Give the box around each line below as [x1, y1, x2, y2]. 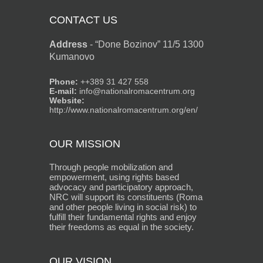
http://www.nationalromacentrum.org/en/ [49, 104, 198, 114]
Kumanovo [49, 51, 95, 62]
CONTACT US [49, 14, 117, 26]
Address [49, 39, 87, 49]
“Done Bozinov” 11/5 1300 [95, 39, 204, 49]
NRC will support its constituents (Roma [49, 191, 203, 202]
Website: [49, 95, 85, 105]
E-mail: [49, 86, 77, 96]
